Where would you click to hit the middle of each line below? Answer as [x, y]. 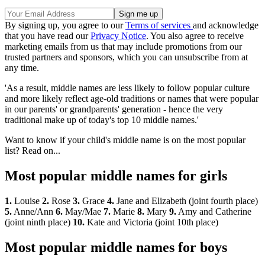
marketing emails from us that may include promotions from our [123, 47]
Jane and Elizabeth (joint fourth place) [186, 201]
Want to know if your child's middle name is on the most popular [125, 140]
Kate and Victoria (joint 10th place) [151, 222]
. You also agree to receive [195, 36]
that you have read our [48, 36]
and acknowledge [226, 25]
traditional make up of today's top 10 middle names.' [102, 120]
